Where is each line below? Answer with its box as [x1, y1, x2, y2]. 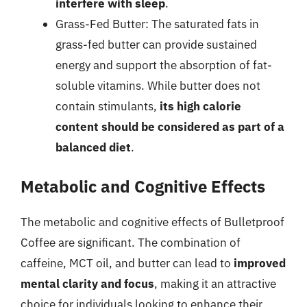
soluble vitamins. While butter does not [56, 78, 260, 93]
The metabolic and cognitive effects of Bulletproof [21, 214, 284, 230]
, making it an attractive [154, 275, 276, 291]
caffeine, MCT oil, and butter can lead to [21, 255, 234, 271]
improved [234, 255, 286, 271]
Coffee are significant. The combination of [21, 234, 241, 250]
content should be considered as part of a [56, 119, 284, 134]
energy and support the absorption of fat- [56, 58, 272, 73]
